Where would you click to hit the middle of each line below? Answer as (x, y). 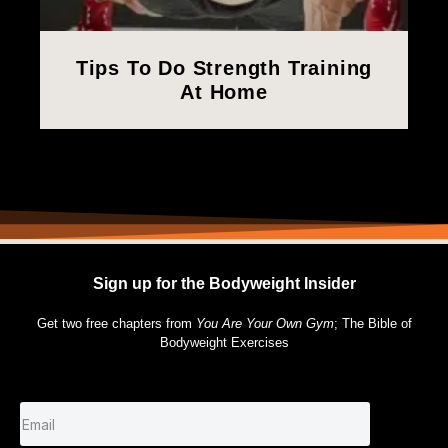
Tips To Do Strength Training (224, 68)
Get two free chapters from (116, 324)
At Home (224, 92)
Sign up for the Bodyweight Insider (224, 284)
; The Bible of (372, 324)
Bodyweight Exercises (224, 343)
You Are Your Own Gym (264, 324)
